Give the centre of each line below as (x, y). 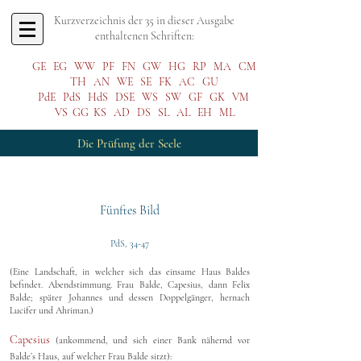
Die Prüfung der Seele (129, 143)
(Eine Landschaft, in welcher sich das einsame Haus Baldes (130, 272)
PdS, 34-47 (130, 243)
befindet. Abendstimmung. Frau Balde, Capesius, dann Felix (130, 284)
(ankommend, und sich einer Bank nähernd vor (153, 340)
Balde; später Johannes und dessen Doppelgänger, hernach (130, 297)
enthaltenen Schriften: (144, 36)
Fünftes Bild (130, 210)
